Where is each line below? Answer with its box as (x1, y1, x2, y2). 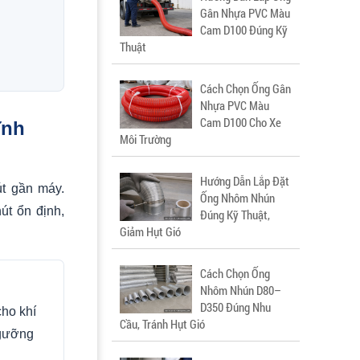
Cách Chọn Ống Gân (200, 80, 291, 96)
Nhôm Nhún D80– (200, 282, 281, 298)
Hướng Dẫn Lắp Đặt (200, 173, 289, 189)
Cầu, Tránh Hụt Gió (120, 316, 205, 332)
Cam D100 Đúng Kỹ (200, 22, 288, 38)
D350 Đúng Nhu (200, 299, 271, 315)
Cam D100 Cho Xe (200, 114, 281, 130)
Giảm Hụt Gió (120, 223, 181, 239)
